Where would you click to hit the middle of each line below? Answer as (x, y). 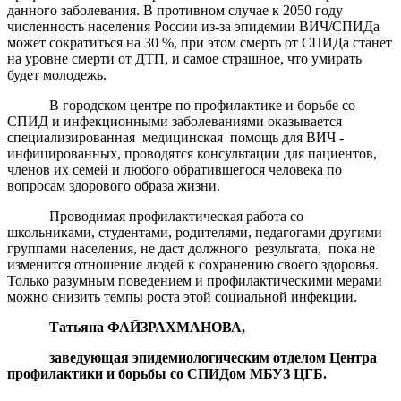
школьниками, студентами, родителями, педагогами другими (195, 232)
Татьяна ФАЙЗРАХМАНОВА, (148, 327)
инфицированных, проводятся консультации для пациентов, (194, 153)
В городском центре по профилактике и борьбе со (203, 105)
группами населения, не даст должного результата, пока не (191, 248)
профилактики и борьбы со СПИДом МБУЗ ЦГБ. (167, 373)
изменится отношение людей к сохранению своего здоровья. (193, 264)
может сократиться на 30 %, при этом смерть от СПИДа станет (200, 42)
